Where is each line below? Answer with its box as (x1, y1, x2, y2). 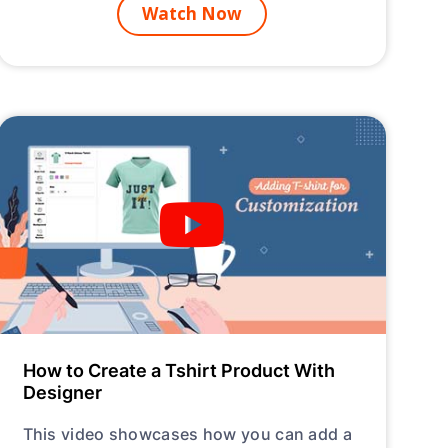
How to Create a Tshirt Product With (22, 357, 335, 384)
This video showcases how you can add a (22, 422, 352, 446)
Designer (22, 379, 102, 406)
